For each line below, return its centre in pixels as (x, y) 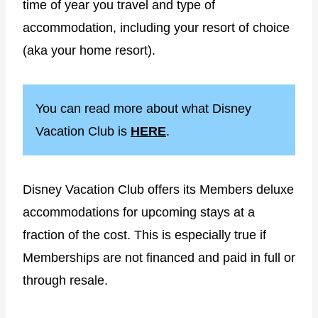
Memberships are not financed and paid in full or (159, 257)
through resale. (65, 280)
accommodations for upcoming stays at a (139, 212)
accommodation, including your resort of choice (156, 27)
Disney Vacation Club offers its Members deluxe (158, 189)
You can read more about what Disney (143, 108)
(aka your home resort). (89, 50)
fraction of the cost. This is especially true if (144, 235)
